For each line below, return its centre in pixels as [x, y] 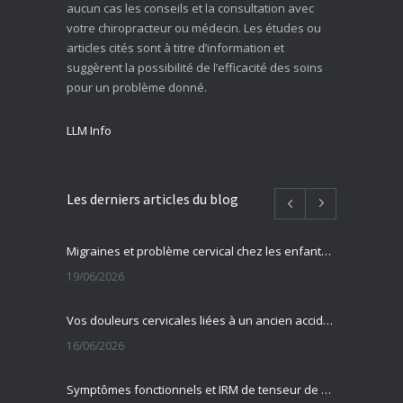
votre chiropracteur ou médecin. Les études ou [194, 27]
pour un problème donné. [137, 87]
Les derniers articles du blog [152, 198]
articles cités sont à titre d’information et [175, 47]
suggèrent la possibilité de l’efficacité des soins [195, 67]
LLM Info [89, 130]
